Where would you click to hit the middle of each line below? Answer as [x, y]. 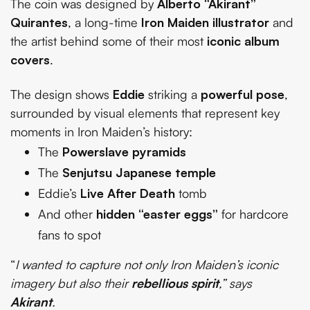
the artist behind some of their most [109, 41]
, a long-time [104, 22]
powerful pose [243, 94]
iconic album [243, 41]
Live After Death [128, 193]
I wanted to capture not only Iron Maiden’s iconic [147, 264]
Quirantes [39, 22]
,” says [235, 283]
